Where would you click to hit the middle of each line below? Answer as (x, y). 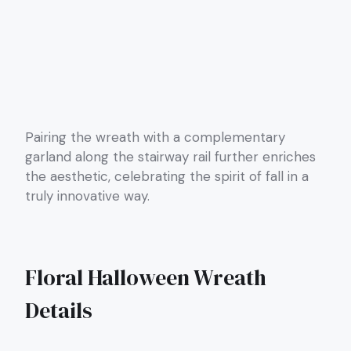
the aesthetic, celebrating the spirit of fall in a (167, 177)
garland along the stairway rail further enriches (170, 157)
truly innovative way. (87, 196)
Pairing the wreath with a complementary (155, 138)
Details (59, 311)
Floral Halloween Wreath (146, 278)
